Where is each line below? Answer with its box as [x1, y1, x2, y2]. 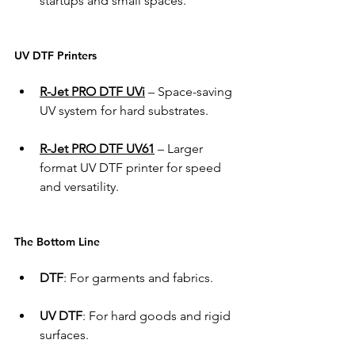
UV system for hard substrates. [40, 103, 212, 118]
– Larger [155, 141, 206, 156]
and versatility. [40, 179, 122, 194]
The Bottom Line [14, 235, 103, 249]
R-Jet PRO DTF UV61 [40, 141, 155, 156]
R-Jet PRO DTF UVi [40, 84, 145, 99]
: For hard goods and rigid [82, 308, 234, 323]
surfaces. [40, 327, 92, 342]
